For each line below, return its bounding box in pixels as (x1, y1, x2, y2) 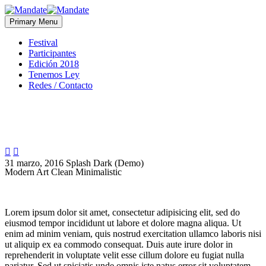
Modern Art (5, 167, 51, 177)
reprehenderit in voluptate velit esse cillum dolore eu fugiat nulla (5, 250, 244, 260)
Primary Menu (9, 17, 58, 26)
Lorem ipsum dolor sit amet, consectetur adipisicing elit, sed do (5, 207, 240, 217)
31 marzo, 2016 (5, 158, 64, 168)
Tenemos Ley (28, 69, 80, 80)
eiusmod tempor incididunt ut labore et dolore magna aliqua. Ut (5, 218, 241, 228)
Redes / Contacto (28, 80, 93, 90)
